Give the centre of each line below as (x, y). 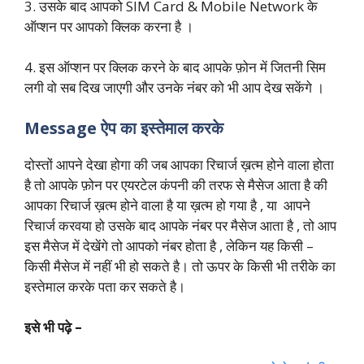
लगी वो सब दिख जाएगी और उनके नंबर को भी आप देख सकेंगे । (174, 88)
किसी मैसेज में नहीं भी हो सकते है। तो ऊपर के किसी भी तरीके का (180, 266)
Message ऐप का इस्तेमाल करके (126, 128)
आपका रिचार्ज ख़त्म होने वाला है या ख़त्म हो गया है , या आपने (167, 205)
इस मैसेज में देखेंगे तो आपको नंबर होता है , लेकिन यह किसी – (169, 245)
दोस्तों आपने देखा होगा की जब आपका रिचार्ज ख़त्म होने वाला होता (179, 164)
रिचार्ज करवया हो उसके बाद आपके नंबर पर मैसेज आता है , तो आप (180, 225)
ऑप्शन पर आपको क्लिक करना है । (109, 26)
